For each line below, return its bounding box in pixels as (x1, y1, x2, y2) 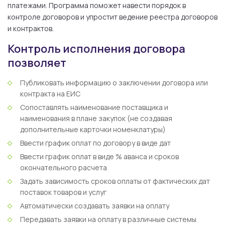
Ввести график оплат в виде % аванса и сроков (20, 152, 179, 161)
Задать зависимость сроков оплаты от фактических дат (20, 176, 210, 186)
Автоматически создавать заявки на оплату (20, 201, 169, 210)
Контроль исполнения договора (8, 41, 185, 56)
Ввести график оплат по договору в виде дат (20, 138, 171, 148)
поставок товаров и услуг (20, 187, 106, 197)
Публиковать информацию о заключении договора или (20, 78, 208, 87)
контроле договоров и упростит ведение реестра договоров (8, 12, 217, 22)
